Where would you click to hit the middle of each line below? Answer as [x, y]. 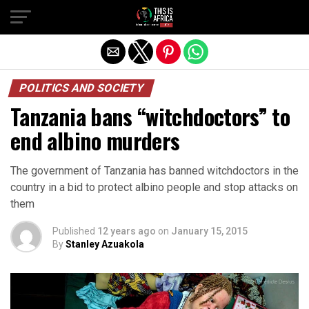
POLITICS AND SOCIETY [81, 88]
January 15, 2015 [209, 231]
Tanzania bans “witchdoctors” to [150, 116]
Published [74, 231]
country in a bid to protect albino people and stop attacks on [154, 187]
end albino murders [95, 140]
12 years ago [127, 231]
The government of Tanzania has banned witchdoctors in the [154, 171]
